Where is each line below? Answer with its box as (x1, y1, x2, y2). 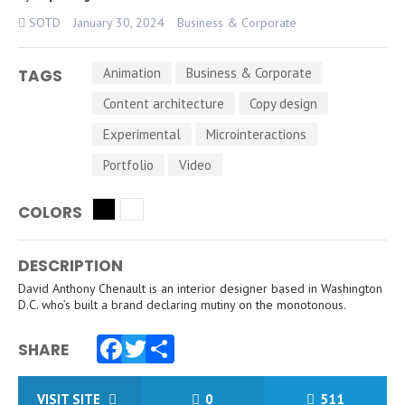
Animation (103, 64, 161, 81)
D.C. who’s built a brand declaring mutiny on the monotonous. (18, 297, 346, 313)
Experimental (103, 126, 181, 143)
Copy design (250, 95, 317, 112)
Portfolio (103, 156, 154, 174)
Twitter (121, 363, 210, 400)
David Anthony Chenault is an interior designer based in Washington (18, 280, 382, 297)
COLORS (18, 202, 82, 223)
